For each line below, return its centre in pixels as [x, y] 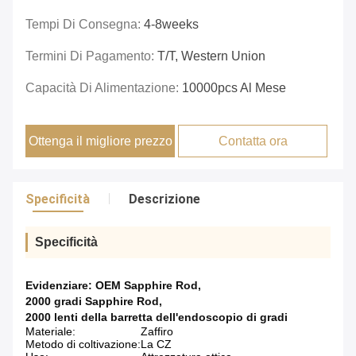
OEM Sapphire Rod [147, 286]
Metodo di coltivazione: [83, 344]
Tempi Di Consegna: [85, 25]
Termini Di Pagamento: [91, 56]
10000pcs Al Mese [234, 88]
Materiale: [50, 332]
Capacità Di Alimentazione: [104, 88]
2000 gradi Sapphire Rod [92, 302]
